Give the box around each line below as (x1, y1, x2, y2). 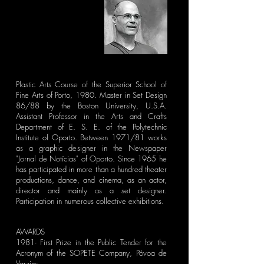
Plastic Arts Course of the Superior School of (16, 79, 167, 90)
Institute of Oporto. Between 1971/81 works (16, 132, 167, 143)
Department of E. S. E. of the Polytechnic (16, 121, 167, 132)
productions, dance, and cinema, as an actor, (16, 174, 167, 185)
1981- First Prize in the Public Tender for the (16, 237, 167, 247)
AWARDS (16, 226, 45, 237)
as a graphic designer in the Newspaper (16, 143, 167, 153)
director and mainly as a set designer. (16, 185, 167, 196)
